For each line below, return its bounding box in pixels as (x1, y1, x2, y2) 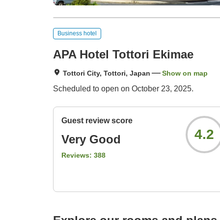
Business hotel (57, 29, 97, 37)
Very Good (61, 133, 121, 146)
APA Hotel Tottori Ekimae (53, 48, 193, 61)
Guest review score (61, 116, 133, 125)
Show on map (162, 69, 208, 78)
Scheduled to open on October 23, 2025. (53, 84, 193, 93)
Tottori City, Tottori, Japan (63, 69, 150, 78)
